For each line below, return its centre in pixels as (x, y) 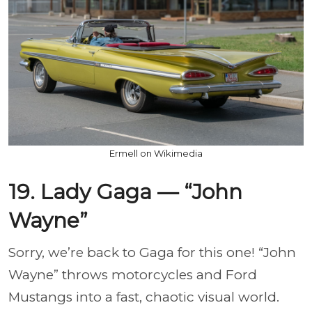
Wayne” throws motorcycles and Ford (133, 274)
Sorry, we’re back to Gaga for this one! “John (152, 252)
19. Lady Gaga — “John (125, 192)
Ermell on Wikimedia (156, 153)
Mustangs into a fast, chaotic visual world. (144, 297)
